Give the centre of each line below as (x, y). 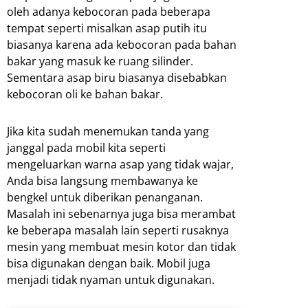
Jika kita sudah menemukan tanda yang (108, 132)
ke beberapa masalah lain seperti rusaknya (118, 231)
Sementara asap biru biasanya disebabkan (117, 78)
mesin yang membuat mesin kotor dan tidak (121, 247)
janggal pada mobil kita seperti (86, 148)
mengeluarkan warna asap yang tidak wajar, (120, 165)
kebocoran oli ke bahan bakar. (85, 95)
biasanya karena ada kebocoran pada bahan (122, 45)
